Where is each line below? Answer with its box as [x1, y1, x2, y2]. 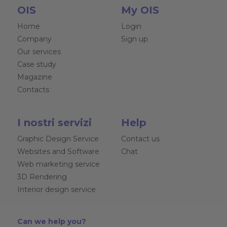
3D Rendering [17, 172, 67, 181]
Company [17, 34, 52, 44]
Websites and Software [17, 146, 99, 156]
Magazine [17, 72, 52, 82]
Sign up [121, 34, 148, 44]
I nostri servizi [17, 116, 92, 129]
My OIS [121, 4, 159, 16]
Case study [17, 59, 56, 69]
